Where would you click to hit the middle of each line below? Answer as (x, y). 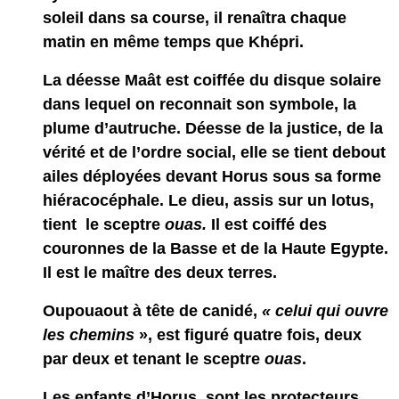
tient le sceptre (103, 224)
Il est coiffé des (269, 224)
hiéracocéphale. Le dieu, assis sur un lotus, (208, 200)
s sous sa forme (320, 176)
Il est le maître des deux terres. (159, 273)
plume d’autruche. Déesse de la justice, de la (212, 128)
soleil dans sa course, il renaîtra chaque (194, 18)
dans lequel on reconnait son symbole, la (199, 104)
